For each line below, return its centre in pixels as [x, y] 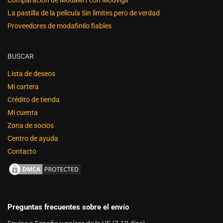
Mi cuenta [23, 112]
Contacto [22, 151]
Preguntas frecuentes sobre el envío [68, 207]
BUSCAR [21, 56]
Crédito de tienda [34, 99]
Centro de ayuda [33, 138]
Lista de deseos [31, 73]
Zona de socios [31, 125]
